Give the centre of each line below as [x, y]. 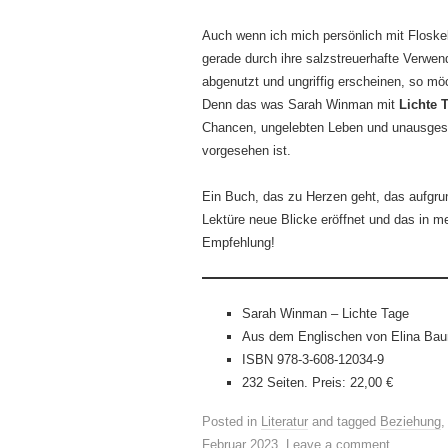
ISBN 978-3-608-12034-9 [313, 359]
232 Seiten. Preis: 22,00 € [317, 382]
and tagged [344, 421]
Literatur [284, 421]
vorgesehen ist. [246, 150]
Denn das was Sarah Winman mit [300, 104]
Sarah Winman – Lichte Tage [325, 313]
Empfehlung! [238, 242]
